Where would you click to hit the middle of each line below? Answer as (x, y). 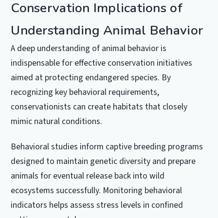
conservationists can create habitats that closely (99, 107)
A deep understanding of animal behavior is (89, 49)
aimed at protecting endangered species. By (91, 78)
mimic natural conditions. (57, 122)
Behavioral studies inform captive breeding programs (107, 146)
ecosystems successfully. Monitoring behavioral (97, 190)
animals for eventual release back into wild (88, 176)
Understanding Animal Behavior (107, 30)
